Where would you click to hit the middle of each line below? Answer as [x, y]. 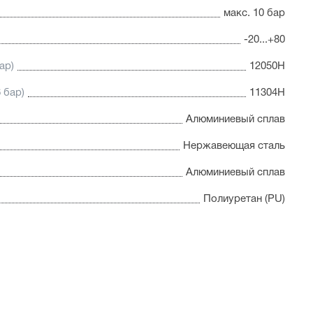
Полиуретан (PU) [244, 199]
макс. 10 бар [254, 14]
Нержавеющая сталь [234, 146]
